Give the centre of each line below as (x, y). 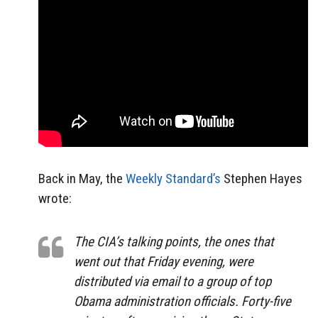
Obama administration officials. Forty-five (182, 301)
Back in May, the (82, 179)
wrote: (55, 199)
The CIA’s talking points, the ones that (174, 241)
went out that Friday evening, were (164, 261)
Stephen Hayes (262, 179)
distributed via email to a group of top (172, 281)
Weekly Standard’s (173, 179)
